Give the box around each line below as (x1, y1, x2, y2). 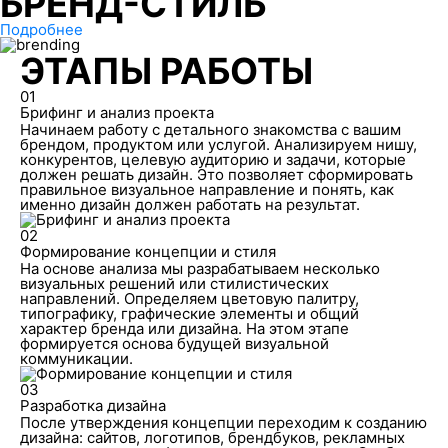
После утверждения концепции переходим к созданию (19, 412, 427, 432)
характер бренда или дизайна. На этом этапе (19, 318, 349, 338)
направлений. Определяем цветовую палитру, (19, 288, 359, 308)
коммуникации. (19, 348, 133, 368)
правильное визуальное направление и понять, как (19, 179, 394, 199)
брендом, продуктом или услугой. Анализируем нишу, (19, 134, 417, 154)
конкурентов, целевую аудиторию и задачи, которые (19, 149, 406, 169)
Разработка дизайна (19, 395, 166, 415)
